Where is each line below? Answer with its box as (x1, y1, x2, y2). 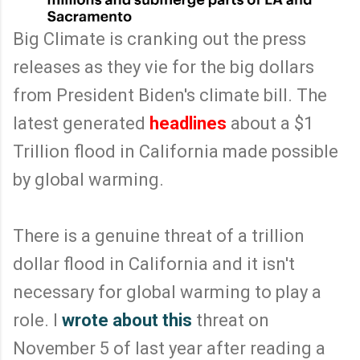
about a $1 (227, 112, 313, 133)
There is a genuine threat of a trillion (13, 225, 305, 246)
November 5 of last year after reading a (13, 337, 325, 358)
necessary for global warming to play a (13, 281, 321, 302)
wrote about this (62, 309, 192, 330)
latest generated (13, 112, 149, 133)
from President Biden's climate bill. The (13, 84, 327, 105)
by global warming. (13, 169, 168, 190)
